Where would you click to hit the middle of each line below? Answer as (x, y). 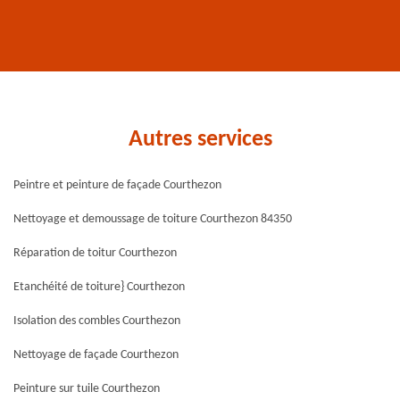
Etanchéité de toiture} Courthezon (99, 287)
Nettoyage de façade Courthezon (96, 355)
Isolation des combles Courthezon (97, 321)
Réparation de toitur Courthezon (95, 253)
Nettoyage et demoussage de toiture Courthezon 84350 (153, 219)
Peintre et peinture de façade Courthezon (117, 185)
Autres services (200, 140)
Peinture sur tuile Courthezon (87, 389)
